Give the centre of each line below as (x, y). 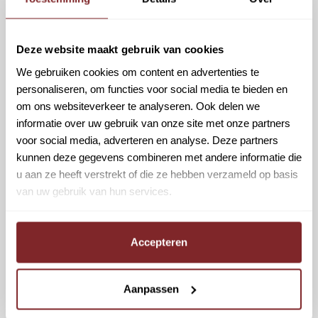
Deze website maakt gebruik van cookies (120, 49)
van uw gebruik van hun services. (94, 191)
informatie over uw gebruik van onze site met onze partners (153, 122)
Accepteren (159, 242)
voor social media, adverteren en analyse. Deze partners (147, 139)
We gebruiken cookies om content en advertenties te (138, 71)
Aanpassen (151, 289)
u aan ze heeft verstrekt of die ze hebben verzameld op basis (157, 174)
